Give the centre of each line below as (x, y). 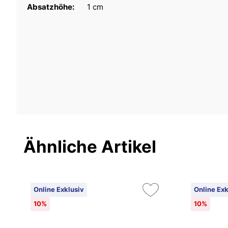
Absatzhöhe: (51, 7)
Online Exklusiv (59, 190)
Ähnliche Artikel (90, 146)
